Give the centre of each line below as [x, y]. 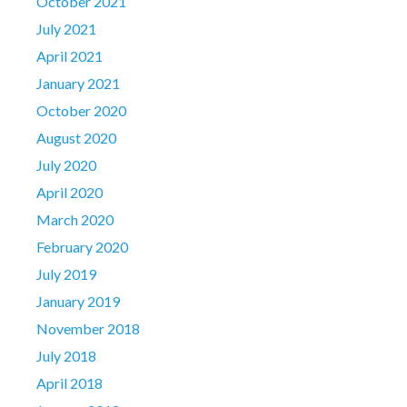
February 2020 [82, 246]
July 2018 [66, 355]
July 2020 [66, 164]
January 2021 [78, 83]
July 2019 [66, 273]
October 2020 [81, 110]
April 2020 [69, 192]
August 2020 [76, 137]
